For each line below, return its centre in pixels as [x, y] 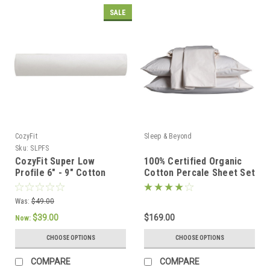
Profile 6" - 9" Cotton [61, 173]
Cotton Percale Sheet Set [199, 173]
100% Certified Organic [193, 162]
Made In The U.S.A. [55, 196]
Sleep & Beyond [168, 137]
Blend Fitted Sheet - [58, 184]
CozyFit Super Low [55, 162]
